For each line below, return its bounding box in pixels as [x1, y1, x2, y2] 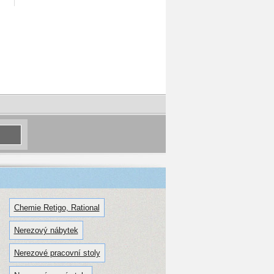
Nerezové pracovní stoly [13, 248, 100, 258]
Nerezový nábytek [13, 226, 78, 235]
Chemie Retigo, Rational [13, 203, 100, 213]
